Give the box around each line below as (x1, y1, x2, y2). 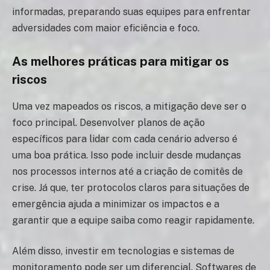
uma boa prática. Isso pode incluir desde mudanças (12, 149, 241, 161)
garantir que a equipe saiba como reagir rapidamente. (12, 214, 254, 226)
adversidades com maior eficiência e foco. (12, 22, 199, 34)
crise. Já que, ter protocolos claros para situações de (12, 181, 250, 193)
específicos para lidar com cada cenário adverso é (12, 133, 237, 145)
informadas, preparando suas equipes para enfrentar (12, 5, 251, 17)
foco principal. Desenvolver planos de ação (12, 116, 205, 128)
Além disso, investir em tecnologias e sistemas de (12, 245, 234, 257)
